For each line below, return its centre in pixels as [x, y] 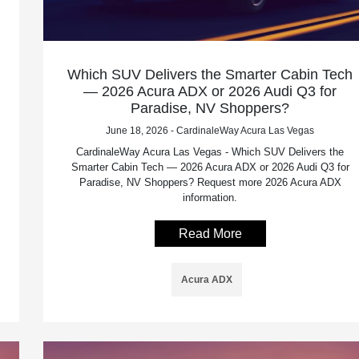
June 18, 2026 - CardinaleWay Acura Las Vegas [210, 130]
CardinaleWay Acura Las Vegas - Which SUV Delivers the [210, 151]
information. [210, 197]
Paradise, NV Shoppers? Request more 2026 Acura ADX [210, 182]
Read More [210, 233]
